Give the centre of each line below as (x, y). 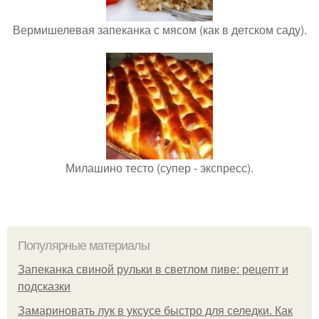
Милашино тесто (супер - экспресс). (159, 168)
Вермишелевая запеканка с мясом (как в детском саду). (159, 30)
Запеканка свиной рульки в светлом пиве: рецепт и (153, 270)
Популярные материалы (84, 246)
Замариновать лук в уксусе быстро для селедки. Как (155, 311)
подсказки (44, 287)
